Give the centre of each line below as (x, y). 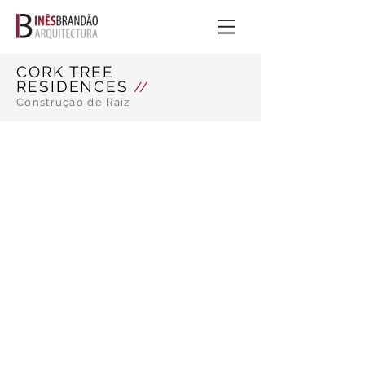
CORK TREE (66, 72)
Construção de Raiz (73, 102)
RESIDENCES (73, 86)
